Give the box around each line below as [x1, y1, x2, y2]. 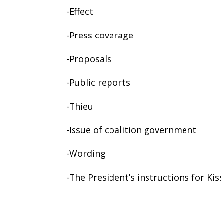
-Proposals [66, 52, 112, 65]
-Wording [66, 147, 106, 159]
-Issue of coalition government [66, 123, 197, 136]
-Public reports [66, 76, 131, 88]
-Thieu [66, 100, 94, 112]
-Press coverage [66, 29, 134, 41]
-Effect [66, 5, 94, 17]
